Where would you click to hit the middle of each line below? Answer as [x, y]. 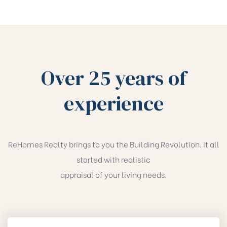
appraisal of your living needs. [113, 174]
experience [113, 103]
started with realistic [113, 159]
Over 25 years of [113, 78]
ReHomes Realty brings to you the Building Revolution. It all [113, 144]
